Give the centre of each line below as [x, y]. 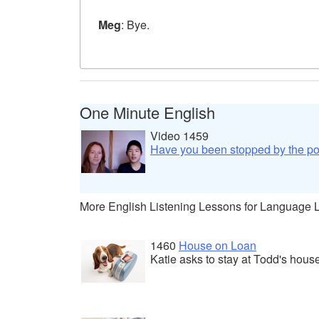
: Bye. [135, 24]
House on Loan [218, 245]
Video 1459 [179, 135]
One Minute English [147, 112]
